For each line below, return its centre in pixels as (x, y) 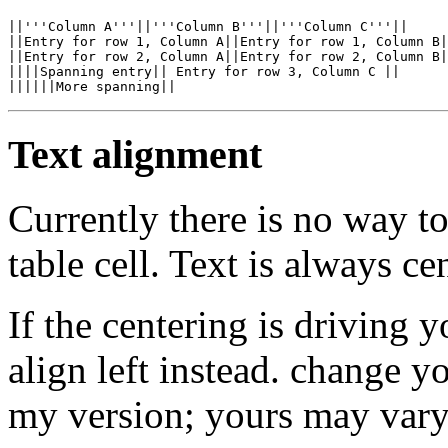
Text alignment (135, 154)
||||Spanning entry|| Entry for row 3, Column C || (204, 71)
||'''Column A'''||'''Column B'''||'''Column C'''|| (208, 26)
